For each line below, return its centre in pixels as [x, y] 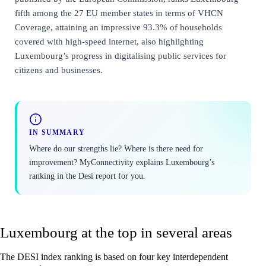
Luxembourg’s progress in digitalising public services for [121, 55]
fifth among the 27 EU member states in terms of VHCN [119, 12]
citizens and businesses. [59, 69]
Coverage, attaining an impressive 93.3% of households [118, 27]
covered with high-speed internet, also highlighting [109, 41]
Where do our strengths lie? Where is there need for [116, 148]
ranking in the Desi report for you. [87, 175]
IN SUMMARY [57, 132]
